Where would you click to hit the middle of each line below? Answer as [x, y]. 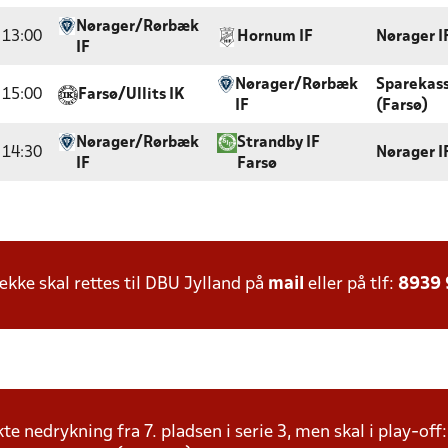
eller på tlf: [351, 284]
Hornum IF [275, 37]
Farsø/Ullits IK [131, 95]
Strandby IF [278, 143]
